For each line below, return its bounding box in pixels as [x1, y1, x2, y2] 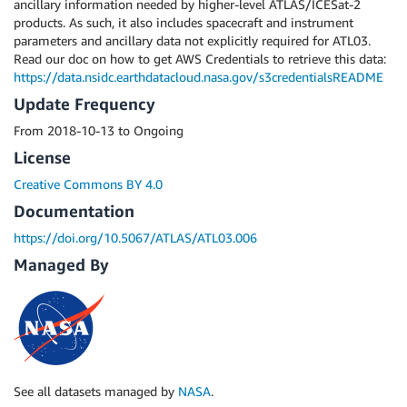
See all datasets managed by [14, 383, 178, 399]
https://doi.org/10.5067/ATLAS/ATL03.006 [14, 230, 257, 245]
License [14, 147, 71, 167]
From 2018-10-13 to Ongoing [14, 123, 184, 138]
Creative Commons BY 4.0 [14, 176, 163, 192]
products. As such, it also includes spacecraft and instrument [14, 15, 353, 30]
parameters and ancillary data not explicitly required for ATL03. [14, 33, 371, 48]
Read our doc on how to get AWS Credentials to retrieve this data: [14, 51, 386, 66]
